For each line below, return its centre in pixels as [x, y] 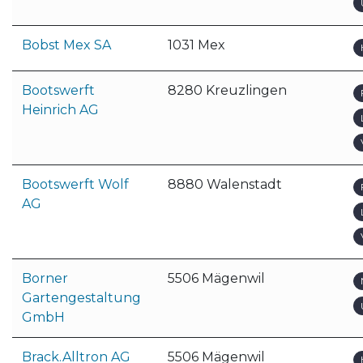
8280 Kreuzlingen [227, 90]
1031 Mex [196, 45]
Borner [45, 278]
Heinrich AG [60, 110]
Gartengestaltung [81, 298]
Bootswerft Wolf [75, 184]
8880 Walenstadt [225, 184]
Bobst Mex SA [66, 45]
